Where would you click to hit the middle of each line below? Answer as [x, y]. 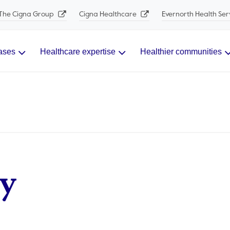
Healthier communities [181, 52]
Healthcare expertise [78, 52]
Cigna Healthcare [108, 14]
